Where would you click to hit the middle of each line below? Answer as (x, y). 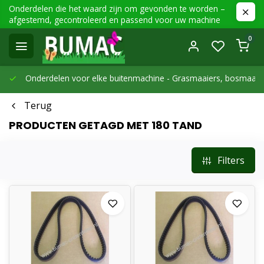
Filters (231, 160)
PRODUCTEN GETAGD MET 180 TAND (105, 125)
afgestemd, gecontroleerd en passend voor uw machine (115, 20)
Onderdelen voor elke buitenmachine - (98, 78)
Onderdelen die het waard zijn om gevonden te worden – (117, 9)
